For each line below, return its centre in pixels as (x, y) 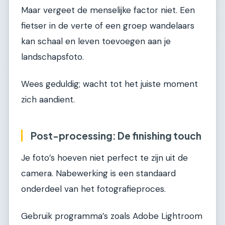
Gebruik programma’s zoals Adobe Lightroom (112, 216)
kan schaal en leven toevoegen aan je (96, 41)
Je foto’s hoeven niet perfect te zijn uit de (104, 158)
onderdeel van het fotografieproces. (93, 189)
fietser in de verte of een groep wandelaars (108, 26)
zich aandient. (48, 99)
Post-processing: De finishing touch (116, 135)
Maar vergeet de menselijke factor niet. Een (108, 10)
